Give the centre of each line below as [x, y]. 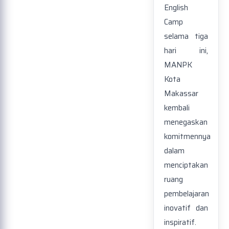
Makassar [181, 94]
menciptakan [186, 165]
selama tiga [186, 37]
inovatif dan [186, 208]
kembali [177, 108]
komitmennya [187, 137]
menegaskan [186, 122]
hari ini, [186, 51]
